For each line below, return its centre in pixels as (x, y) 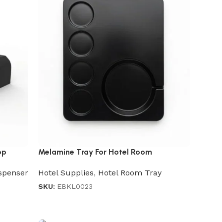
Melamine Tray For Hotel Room (95, 152)
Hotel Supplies (66, 173)
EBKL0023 (75, 187)
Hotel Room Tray (130, 173)
